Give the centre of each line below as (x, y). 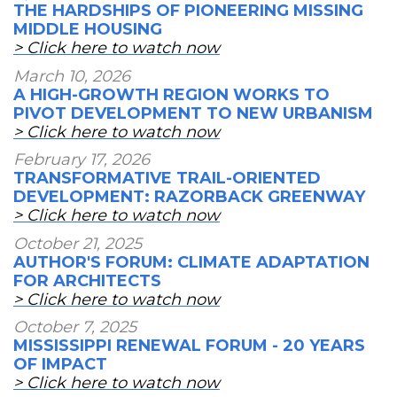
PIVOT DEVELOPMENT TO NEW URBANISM (193, 113)
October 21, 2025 (78, 243)
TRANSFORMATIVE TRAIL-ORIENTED (167, 179)
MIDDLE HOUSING (88, 30)
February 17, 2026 (82, 160)
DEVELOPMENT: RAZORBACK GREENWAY (189, 197)
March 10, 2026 (72, 76)
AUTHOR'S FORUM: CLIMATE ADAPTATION (191, 262)
